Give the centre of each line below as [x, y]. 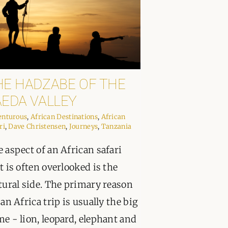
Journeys [83, 127]
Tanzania [116, 127]
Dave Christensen [37, 127]
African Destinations [64, 117]
